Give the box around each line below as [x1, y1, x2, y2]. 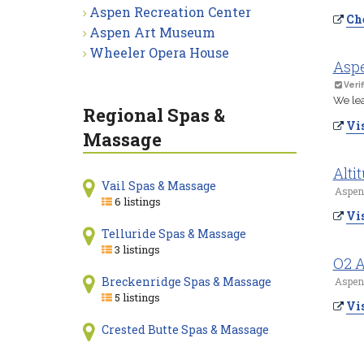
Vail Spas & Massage [101, 178, 216, 193]
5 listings [111, 290, 160, 305]
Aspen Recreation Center [89, 3, 251, 20]
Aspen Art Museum [89, 24, 215, 41]
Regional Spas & [83, 103, 225, 127]
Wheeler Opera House [89, 44, 229, 61]
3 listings [111, 242, 160, 257]
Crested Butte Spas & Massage [101, 322, 269, 337]
